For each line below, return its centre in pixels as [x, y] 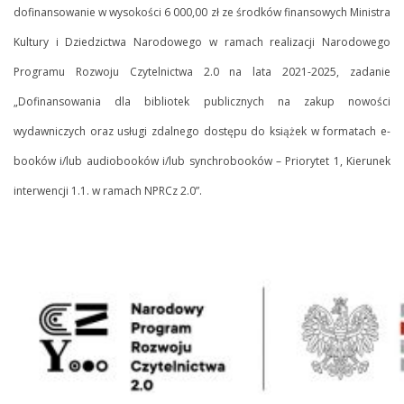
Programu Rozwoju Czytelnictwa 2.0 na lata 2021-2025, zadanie [202, 72]
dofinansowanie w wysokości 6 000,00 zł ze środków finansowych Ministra [202, 13]
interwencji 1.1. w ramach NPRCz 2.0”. [108, 191]
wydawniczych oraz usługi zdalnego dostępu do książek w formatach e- [202, 132]
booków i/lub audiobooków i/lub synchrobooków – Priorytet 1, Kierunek [202, 161]
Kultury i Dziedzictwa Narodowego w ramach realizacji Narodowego [202, 42]
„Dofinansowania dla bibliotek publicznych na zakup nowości [202, 102]
